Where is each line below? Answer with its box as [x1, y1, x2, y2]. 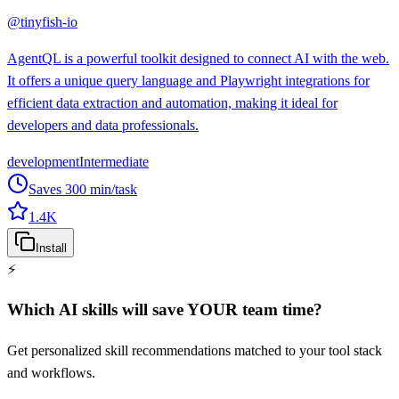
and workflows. [7, 365, 95, 381]
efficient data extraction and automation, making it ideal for [7, 94, 338, 110]
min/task [86, 181, 137, 197]
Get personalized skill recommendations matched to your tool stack [7, 343, 382, 359]
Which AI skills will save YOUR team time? [7, 300, 322, 320]
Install [36, 240, 67, 255]
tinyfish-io [20, 13, 77, 29]
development [7, 153, 79, 169]
